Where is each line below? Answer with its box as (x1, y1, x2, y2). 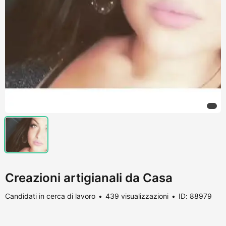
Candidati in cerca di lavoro (5, 191, 95, 200)
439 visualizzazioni (105, 191, 168, 200)
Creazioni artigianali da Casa (5, 170, 173, 185)
